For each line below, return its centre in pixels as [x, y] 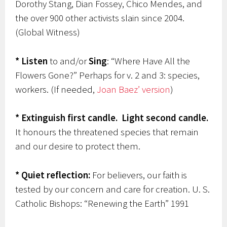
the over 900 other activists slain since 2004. [100, 18]
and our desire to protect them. [78, 146]
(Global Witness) [48, 32]
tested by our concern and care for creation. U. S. [113, 189]
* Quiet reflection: [53, 175]
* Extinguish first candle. [69, 118]
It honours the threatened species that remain [107, 132]
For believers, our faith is [139, 175]
